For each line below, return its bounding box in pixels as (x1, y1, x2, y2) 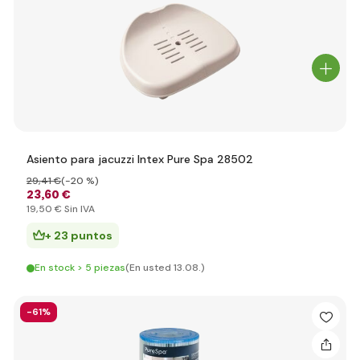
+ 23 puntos (45, 228, 112, 243)
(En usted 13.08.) (125, 261, 205, 274)
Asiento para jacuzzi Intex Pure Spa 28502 (27, 152, 253, 166)
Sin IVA (62, 202, 95, 215)
